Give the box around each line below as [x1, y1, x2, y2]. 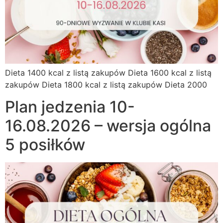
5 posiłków [5, 135, 85, 155]
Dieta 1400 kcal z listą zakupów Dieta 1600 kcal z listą [5, 68, 212, 78]
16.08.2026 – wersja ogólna [5, 116, 211, 136]
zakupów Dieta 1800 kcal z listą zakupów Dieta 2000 [5, 80, 207, 90]
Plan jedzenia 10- [5, 97, 135, 117]
